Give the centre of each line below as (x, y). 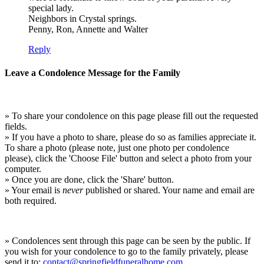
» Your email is (34, 190)
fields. (16, 126)
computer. (23, 169)
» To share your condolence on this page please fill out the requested (131, 115)
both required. (31, 200)
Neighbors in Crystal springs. (82, 19)
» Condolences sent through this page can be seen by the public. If (128, 240)
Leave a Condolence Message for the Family (93, 72)
